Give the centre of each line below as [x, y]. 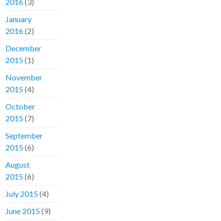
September [24, 136]
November [24, 77]
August [18, 165]
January [19, 19]
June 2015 [23, 211]
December [24, 48]
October [20, 107]
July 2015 [22, 194]
